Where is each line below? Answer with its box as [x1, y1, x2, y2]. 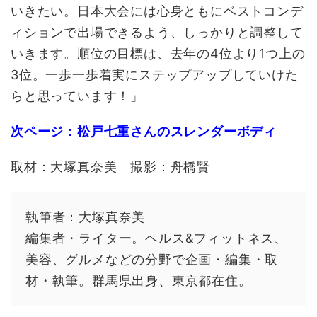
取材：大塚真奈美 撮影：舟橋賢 [11, 158, 210, 174]
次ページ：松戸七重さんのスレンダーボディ [11, 123, 277, 139]
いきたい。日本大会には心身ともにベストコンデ [11, 3, 304, 18]
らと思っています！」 [11, 88, 144, 103]
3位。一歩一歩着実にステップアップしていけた [11, 67, 299, 82]
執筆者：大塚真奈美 [25, 209, 146, 224]
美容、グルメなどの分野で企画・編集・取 [25, 251, 279, 267]
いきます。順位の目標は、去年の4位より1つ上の [11, 45, 306, 61]
